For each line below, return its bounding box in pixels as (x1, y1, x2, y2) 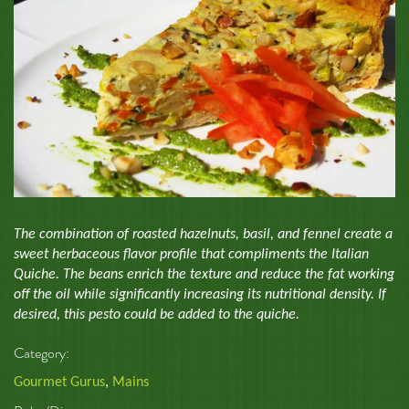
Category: (14, 343, 72, 362)
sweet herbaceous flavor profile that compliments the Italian (14, 247, 369, 263)
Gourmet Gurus (14, 375, 105, 391)
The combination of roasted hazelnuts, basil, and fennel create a (14, 227, 393, 243)
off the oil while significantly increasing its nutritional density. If (14, 288, 386, 303)
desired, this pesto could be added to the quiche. (14, 308, 299, 323)
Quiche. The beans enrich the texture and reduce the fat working (14, 267, 394, 283)
